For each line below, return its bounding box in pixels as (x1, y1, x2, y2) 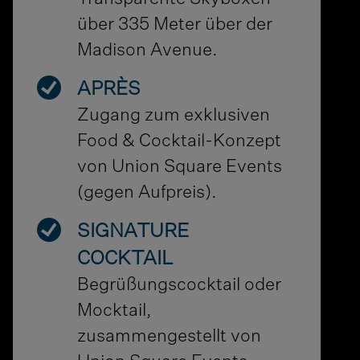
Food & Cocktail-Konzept (77, 133, 282, 151)
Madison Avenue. (77, 42, 219, 60)
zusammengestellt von (77, 328, 262, 346)
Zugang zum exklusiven (77, 107, 271, 125)
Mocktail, (77, 302, 153, 321)
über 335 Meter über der (77, 16, 273, 35)
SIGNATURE (77, 222, 190, 242)
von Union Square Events (77, 158, 283, 177)
